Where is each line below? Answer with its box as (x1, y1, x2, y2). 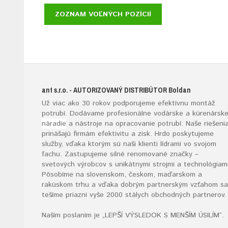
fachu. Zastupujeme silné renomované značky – (42, 149, 198, 160)
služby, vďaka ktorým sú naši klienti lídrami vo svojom (42, 139, 216, 150)
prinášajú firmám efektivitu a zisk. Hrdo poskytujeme (42, 129, 214, 139)
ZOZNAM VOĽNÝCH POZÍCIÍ (55, 9, 151, 20)
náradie (42, 119, 66, 129)
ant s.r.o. (42, 85, 68, 95)
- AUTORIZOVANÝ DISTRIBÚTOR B (68, 85, 173, 95)
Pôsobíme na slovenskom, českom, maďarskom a (42, 169, 202, 180)
